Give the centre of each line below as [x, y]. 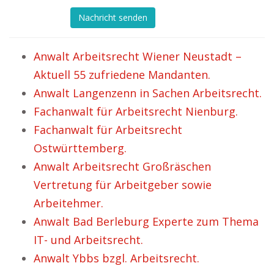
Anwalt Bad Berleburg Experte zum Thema [146, 221]
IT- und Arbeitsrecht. [88, 240]
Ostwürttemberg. [80, 148]
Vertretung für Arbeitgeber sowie [123, 185]
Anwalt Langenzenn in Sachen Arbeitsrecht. [148, 93]
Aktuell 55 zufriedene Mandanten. [122, 75]
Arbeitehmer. [68, 203]
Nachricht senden [113, 18]
